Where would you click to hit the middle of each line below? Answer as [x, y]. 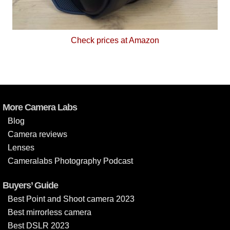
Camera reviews [37, 134]
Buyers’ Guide [30, 185]
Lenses [21, 147]
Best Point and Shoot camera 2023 [71, 199]
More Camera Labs [40, 107]
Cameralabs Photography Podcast [70, 161]
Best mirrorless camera [50, 212]
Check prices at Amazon [115, 40]
